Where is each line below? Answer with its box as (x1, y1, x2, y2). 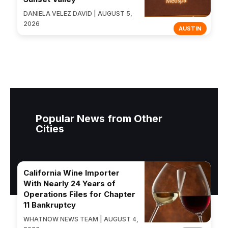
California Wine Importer (23, 167, 120, 178)
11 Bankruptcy (23, 199, 76, 210)
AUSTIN (179, 24, 202, 32)
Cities (36, 122, 64, 135)
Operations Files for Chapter (23, 189, 135, 199)
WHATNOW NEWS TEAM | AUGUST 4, (23, 215, 138, 223)
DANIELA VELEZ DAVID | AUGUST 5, (23, 9, 132, 17)
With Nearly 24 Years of (23, 178, 116, 188)
